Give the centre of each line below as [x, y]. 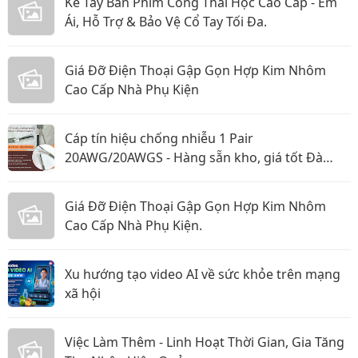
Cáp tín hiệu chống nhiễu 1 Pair [159, 138]
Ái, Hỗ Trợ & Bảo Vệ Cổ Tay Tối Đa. [166, 22]
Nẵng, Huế [97, 177]
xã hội [83, 293]
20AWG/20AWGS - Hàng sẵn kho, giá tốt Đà [194, 157]
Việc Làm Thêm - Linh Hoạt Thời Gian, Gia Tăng [205, 342]
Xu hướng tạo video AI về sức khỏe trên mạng [203, 274]
